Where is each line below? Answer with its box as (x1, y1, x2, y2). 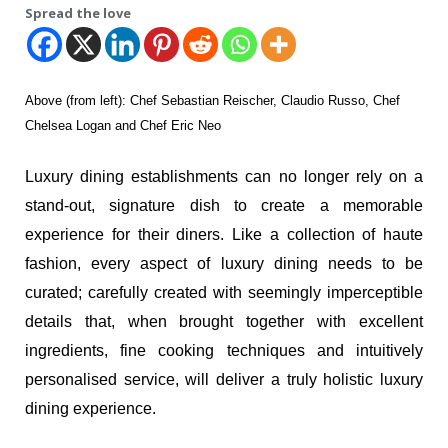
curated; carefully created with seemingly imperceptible (25, 284, 423, 302)
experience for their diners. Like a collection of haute (25, 226, 423, 244)
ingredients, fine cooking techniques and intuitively (25, 342, 423, 360)
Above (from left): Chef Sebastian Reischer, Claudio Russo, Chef (25, 93, 400, 109)
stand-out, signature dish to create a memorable (25, 197, 423, 215)
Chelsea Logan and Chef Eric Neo (25, 118, 221, 134)
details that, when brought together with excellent (25, 313, 423, 331)
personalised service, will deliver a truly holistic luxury (25, 371, 423, 389)
